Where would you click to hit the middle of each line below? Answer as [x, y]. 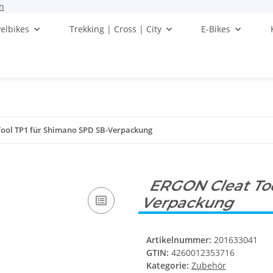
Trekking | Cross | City [115, 29]
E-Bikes [216, 29]
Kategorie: [169, 266]
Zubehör [209, 266]
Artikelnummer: [180, 240]
